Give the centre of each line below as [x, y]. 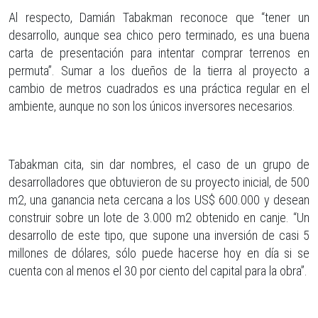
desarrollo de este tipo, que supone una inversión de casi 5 [159, 235]
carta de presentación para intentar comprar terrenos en [159, 53]
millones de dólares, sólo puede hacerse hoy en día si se [159, 253]
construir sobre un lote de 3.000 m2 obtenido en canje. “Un [159, 217]
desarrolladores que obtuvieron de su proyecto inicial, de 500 [159, 182]
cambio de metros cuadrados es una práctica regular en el [159, 88]
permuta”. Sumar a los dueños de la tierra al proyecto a [159, 70]
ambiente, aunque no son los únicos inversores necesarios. [152, 106]
